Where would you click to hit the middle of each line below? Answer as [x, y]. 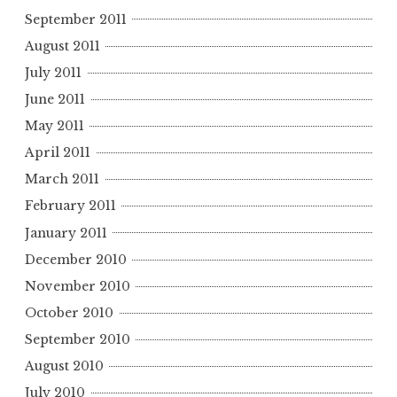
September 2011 [76, 19]
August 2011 [62, 46]
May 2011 [54, 126]
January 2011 [66, 233]
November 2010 [78, 286]
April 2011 [58, 153]
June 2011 [55, 99]
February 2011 [70, 206]
